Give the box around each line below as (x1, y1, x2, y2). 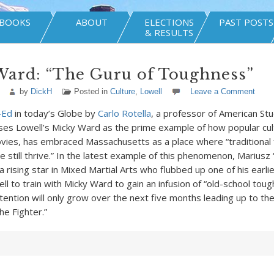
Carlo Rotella (97, 107, 151, 119)
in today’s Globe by (12, 107, 98, 119)
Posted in (73, 87, 110, 96)
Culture (109, 87, 135, 96)
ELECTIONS (144, 16, 194, 28)
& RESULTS (144, 26, 193, 39)
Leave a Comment (190, 87, 255, 96)
